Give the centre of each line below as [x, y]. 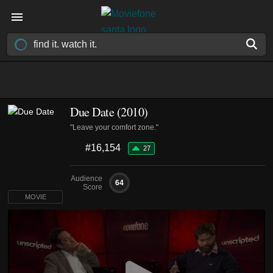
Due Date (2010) [109, 112]
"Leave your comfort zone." [114, 127]
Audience [87, 179]
